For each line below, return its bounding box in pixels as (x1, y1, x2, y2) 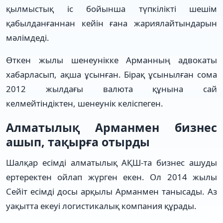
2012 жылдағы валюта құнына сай (6, 83, 217, 95)
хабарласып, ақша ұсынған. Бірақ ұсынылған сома (6, 68, 217, 80)
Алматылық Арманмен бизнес (6, 119, 217, 135)
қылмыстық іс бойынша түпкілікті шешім (6, 2, 217, 14)
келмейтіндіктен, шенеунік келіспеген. (6, 97, 163, 109)
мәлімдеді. (6, 31, 49, 43)
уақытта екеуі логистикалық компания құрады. (6, 200, 197, 212)
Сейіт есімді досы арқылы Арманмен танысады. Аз (6, 185, 217, 197)
